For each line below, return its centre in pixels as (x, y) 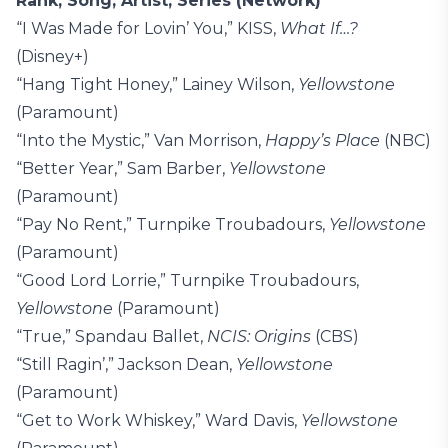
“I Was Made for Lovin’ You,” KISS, (148, 28)
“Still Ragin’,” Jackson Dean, (126, 364)
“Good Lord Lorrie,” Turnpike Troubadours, (187, 280)
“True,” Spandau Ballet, (111, 336)
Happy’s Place (322, 140)
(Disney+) (52, 56)
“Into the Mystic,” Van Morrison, (140, 140)
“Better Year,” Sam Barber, (122, 168)
